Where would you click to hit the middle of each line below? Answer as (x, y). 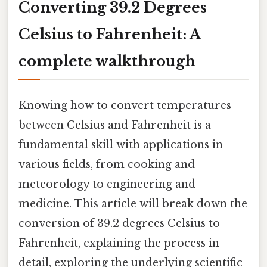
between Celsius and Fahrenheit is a (115, 125)
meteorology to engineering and (107, 184)
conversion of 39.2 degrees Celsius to (119, 223)
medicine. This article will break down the (133, 204)
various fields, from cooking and (107, 164)
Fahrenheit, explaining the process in (119, 243)
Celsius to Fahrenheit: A (110, 34)
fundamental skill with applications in (121, 145)
